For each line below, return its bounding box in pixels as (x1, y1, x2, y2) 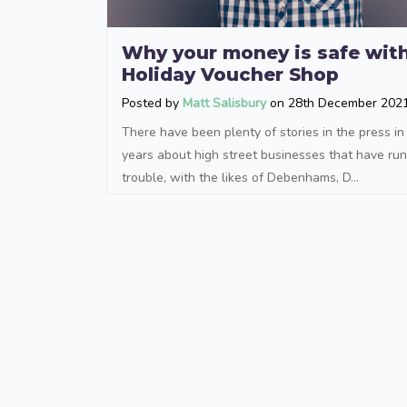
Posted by (122, 94, 183, 112)
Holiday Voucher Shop (122, 63, 339, 85)
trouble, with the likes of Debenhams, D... (122, 168, 359, 186)
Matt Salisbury (183, 94, 266, 112)
